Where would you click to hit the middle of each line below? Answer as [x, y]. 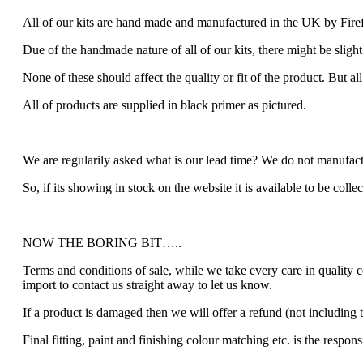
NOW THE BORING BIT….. [102, 243]
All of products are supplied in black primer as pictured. [164, 105]
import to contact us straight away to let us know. [147, 285]
